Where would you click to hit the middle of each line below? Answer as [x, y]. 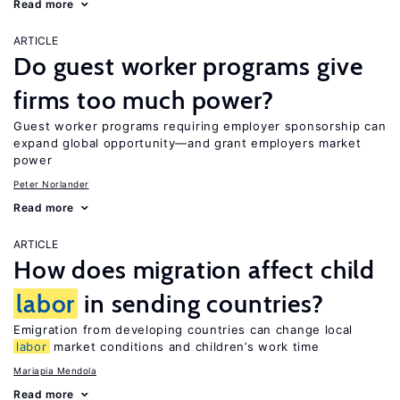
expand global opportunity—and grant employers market [187, 143]
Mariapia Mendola [55, 371]
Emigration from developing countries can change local [183, 329]
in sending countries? [201, 304]
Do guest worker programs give [188, 66]
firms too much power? [144, 100]
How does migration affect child [195, 270]
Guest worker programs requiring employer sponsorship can [200, 126]
